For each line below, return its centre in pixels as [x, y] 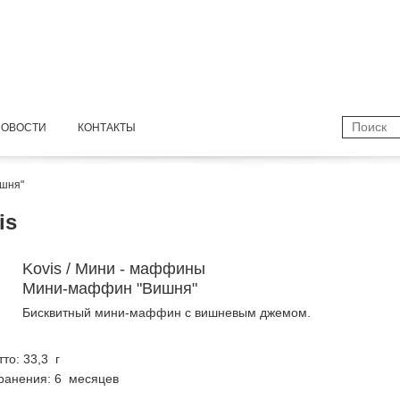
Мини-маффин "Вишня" [110, 288]
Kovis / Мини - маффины [114, 269]
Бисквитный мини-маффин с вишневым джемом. [167, 312]
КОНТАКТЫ [107, 128]
